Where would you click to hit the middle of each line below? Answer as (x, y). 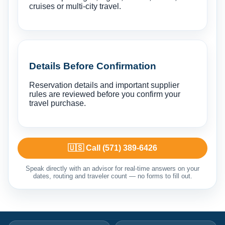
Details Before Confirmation (93, 66)
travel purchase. (58, 103)
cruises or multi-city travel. (75, 6)
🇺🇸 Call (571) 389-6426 (113, 148)
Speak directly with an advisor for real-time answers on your (113, 169)
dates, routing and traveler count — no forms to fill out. (113, 176)
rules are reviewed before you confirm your (105, 94)
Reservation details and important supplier (104, 85)
